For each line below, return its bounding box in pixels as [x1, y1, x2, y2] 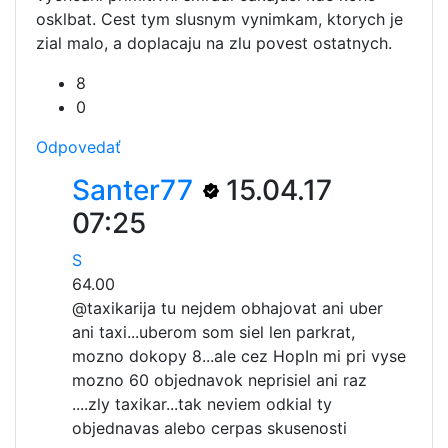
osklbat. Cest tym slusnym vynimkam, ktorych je [36, 9, 403, 29]
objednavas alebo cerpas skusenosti [72, 418, 347, 438]
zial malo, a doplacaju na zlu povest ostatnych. [36, 33, 392, 53]
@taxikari [72, 298, 143, 318]
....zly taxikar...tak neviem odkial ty [72, 394, 332, 414]
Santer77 [72, 173, 200, 207]
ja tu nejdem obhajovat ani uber [143, 298, 383, 318]
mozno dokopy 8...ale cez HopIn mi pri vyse [72, 346, 406, 366]
